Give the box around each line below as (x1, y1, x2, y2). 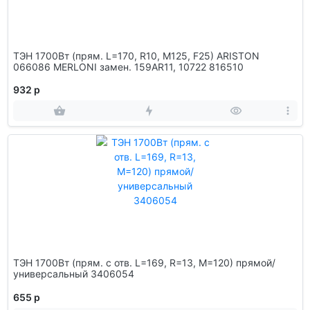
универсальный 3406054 (12, 267, 134, 280)
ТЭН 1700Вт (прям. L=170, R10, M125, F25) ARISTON (12, 49, 259, 62)
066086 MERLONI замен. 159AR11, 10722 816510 (208, 60, 244, 73)
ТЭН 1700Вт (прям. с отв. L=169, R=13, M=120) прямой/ (12, 256, 275, 268)
